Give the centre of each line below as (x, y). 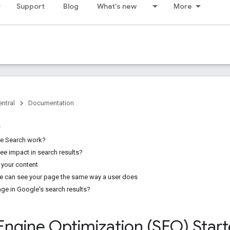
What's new (117, 6)
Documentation (51, 103)
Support (31, 6)
